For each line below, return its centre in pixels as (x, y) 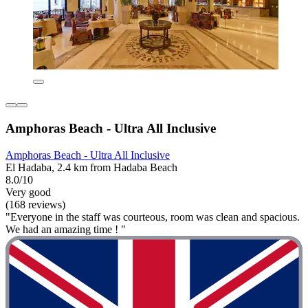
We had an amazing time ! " (66, 229)
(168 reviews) (35, 204)
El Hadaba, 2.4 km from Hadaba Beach (91, 167)
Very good (28, 192)
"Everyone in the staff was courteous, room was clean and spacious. (153, 217)
